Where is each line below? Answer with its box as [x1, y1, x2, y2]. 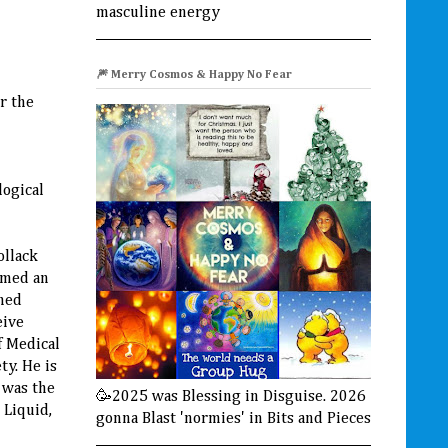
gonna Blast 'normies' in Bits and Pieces [96, 410, 371, 427]
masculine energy [96, 4, 220, 21]
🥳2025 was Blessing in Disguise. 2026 [96, 388, 366, 405]
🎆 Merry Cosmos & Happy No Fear [96, 68, 292, 81]
